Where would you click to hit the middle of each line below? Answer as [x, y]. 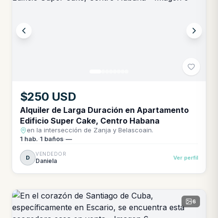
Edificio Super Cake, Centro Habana [90, 121]
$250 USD [48, 97]
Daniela [46, 161]
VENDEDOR [51, 154]
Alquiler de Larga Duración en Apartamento [104, 110]
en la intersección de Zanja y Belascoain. [90, 130]
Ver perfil [186, 158]
